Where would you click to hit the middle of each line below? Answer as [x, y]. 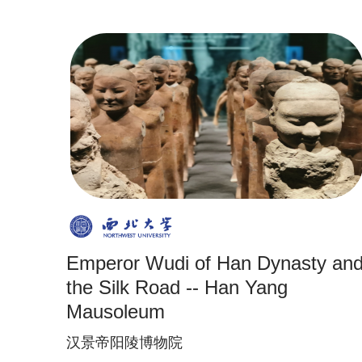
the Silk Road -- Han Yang [177, 287]
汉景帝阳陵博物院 [124, 343]
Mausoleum [116, 311]
